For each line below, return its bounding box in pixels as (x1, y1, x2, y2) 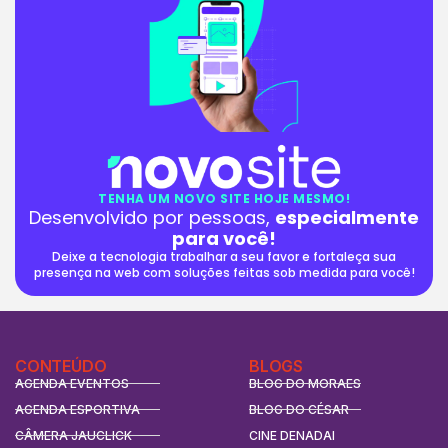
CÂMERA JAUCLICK (15, 427, 132, 443)
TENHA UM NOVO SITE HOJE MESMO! (98, 189, 350, 207)
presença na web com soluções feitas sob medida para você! (33, 263, 415, 281)
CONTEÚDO (15, 355, 107, 376)
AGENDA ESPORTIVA (15, 401, 140, 417)
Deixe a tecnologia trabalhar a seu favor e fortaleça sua (52, 247, 396, 265)
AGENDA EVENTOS (15, 375, 129, 391)
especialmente (275, 204, 419, 230)
